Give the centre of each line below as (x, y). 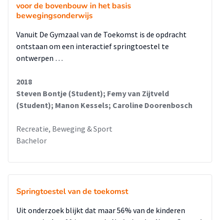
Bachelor (31, 140)
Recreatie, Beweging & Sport (64, 129)
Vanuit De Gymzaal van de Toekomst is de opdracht (101, 34)
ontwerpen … (40, 58)
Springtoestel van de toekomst (72, 192)
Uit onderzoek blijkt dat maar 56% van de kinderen (101, 210)
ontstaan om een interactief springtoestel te (93, 46)
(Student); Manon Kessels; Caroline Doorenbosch (104, 105)
